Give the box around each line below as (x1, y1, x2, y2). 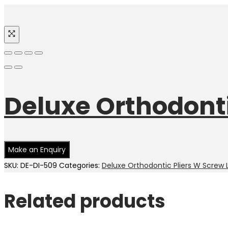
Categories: (59, 160, 102, 171)
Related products (4, 188, 165, 215)
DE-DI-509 (20, 160, 57, 171)
